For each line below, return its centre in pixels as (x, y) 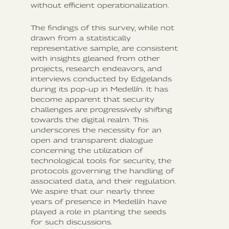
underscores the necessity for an (96, 130)
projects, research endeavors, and (96, 68)
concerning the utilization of (87, 150)
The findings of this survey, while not (102, 27)
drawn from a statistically (81, 38)
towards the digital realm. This (89, 119)
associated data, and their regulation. (103, 181)
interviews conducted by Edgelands (101, 78)
